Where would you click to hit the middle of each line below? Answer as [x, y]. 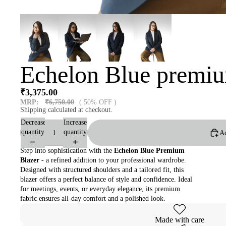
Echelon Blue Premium [149, 151]
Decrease [33, 123]
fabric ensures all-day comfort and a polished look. [93, 199]
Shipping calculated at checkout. [66, 110]
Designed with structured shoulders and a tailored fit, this [102, 170]
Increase [75, 123]
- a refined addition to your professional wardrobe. [113, 160]
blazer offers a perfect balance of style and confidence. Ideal [106, 180]
